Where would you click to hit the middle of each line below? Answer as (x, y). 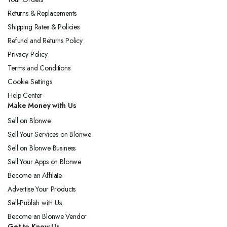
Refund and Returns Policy (45, 40)
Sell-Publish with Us (35, 202)
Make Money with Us (42, 105)
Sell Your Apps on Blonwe (45, 161)
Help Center (25, 95)
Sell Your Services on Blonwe (49, 134)
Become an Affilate (35, 175)
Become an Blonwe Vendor (47, 216)
